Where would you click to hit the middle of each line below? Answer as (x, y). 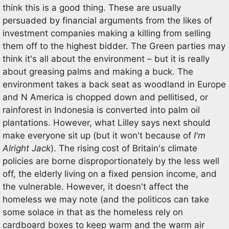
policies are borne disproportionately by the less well (111, 161)
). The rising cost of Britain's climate (124, 148)
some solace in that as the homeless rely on (93, 212)
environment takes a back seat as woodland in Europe (114, 84)
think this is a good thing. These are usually (92, 7)
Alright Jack (27, 148)
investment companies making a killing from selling (107, 33)
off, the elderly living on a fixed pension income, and (110, 174)
